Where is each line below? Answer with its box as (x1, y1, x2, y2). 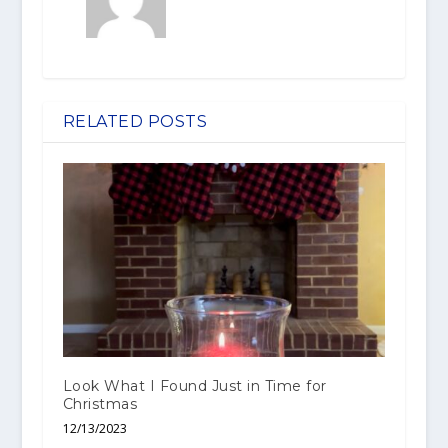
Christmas (62, 394, 138, 413)
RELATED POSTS (62, 112, 208, 132)
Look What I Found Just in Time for (62, 376, 327, 395)
